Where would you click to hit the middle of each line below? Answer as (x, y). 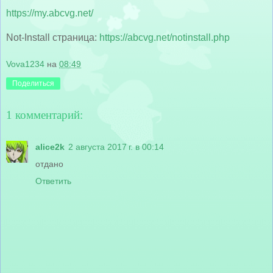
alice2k (50, 147)
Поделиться (33, 83)
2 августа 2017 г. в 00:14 (116, 147)
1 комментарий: (44, 115)
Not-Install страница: (53, 37)
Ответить (53, 181)
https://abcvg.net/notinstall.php (165, 37)
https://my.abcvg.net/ (50, 13)
